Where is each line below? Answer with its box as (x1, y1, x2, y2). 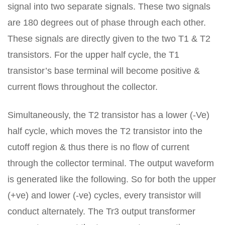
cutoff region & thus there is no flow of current (8, 142, 189, 152)
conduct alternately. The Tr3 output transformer (8, 206, 195, 216)
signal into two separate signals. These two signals (8, 1, 210, 12)
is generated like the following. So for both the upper (8, 174, 216, 184)
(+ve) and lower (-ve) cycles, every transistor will (8, 190, 201, 200)
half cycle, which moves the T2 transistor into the (8, 126, 202, 136)
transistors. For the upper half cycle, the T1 (8, 49, 179, 60)
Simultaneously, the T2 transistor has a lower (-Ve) (8, 109, 209, 120)
